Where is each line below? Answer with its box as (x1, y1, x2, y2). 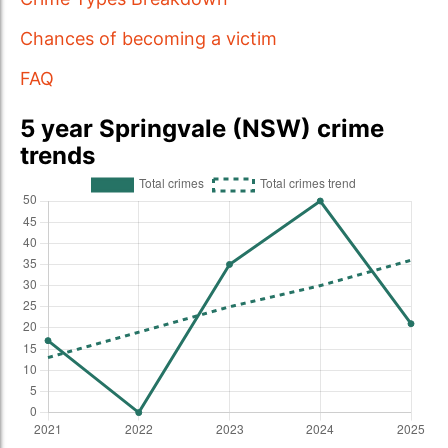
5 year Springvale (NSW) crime (20, 114, 384, 143)
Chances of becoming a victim (20, 28, 277, 49)
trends (20, 141, 95, 170)
